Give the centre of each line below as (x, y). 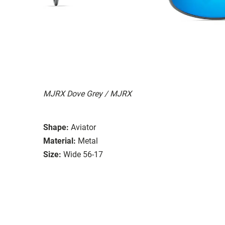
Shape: (56, 127)
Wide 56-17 (83, 154)
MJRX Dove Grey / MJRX (87, 93)
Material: (60, 141)
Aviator (83, 127)
